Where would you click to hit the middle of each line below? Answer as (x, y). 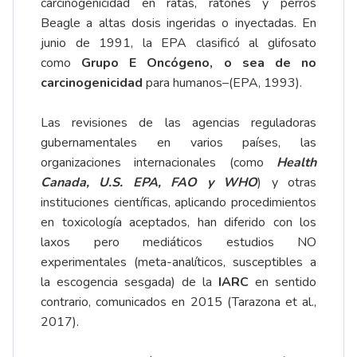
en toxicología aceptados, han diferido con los (178, 223)
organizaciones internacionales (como (159, 163)
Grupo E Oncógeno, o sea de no (199, 63)
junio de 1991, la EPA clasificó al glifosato (178, 43)
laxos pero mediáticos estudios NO (178, 243)
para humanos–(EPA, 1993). (222, 83)
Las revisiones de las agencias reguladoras (178, 123)
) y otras (287, 183)
